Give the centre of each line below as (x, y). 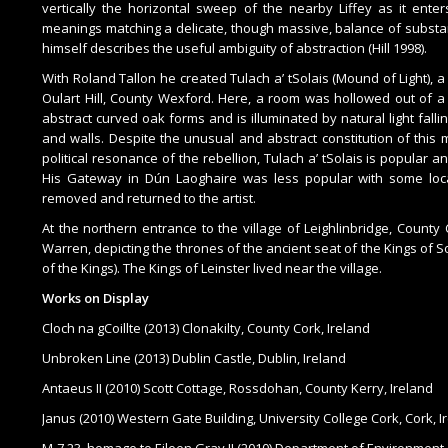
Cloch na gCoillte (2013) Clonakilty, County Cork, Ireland (206, 328)
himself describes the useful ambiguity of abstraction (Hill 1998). (234, 48)
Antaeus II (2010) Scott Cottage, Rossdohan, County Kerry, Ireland (237, 388)
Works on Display (95, 298)
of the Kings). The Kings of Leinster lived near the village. (212, 268)
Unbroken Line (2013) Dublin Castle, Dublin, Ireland (194, 358)
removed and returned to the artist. (149, 198)
